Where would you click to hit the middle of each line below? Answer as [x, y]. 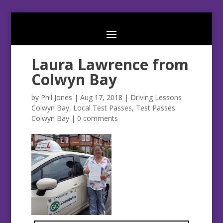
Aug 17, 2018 [101, 98]
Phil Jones [56, 98]
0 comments [97, 118]
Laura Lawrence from [110, 65]
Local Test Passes [102, 108]
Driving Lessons [156, 98]
